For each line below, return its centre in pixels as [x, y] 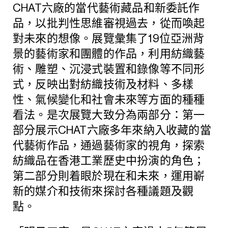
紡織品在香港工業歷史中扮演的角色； [109, 161]
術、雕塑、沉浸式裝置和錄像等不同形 [109, 69]
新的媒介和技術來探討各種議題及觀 [103, 191]
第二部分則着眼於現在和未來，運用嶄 [109, 176]
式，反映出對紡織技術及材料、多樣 [103, 84]
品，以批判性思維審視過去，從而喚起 [109, 23]
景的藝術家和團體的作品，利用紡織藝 [109, 54]
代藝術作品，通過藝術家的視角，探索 [109, 145]
